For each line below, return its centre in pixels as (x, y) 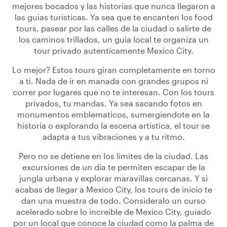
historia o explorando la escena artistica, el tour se (113, 125)
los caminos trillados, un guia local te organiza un (113, 39)
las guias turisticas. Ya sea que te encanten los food (113, 17)
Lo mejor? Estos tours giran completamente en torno (113, 70)
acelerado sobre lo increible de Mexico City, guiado (113, 212)
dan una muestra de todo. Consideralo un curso (113, 200)
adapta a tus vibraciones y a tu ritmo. (113, 137)
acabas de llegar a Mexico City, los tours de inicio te (113, 189)
